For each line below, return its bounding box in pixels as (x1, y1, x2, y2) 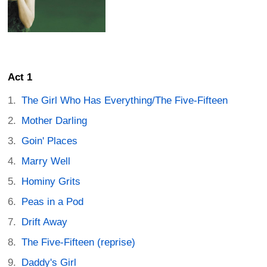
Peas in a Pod (21, 196, 84, 208)
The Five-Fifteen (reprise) (21, 237, 136, 249)
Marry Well (21, 156, 71, 167)
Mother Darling (21, 115, 88, 127)
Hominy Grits (21, 176, 81, 188)
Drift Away (21, 216, 68, 228)
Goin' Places (21, 135, 78, 147)
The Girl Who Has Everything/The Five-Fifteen (21, 95, 228, 107)
